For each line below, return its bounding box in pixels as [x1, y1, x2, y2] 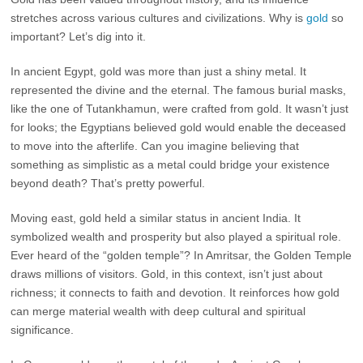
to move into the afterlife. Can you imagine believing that [11, 139, 300, 152]
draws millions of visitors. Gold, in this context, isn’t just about [11, 267, 323, 280]
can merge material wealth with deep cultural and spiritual [11, 305, 306, 318]
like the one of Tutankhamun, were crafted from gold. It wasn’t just [11, 102, 349, 115]
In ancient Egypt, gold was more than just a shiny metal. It [11, 65, 307, 78]
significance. [11, 323, 75, 336]
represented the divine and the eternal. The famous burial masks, [11, 83, 347, 96]
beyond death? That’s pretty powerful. [11, 177, 206, 190]
